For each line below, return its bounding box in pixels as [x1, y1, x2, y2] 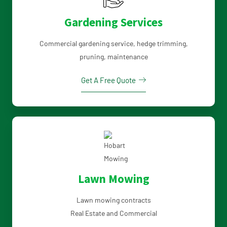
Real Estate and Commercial [70, 209, 157, 218]
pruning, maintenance [79, 52, 148, 61]
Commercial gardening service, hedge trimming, [39, 39, 188, 48]
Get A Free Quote [81, 75, 136, 85]
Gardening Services [64, 15, 163, 30]
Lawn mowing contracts [76, 196, 151, 205]
